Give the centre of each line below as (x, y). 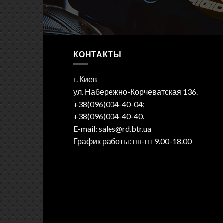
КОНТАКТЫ (98, 54)
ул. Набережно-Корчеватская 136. (135, 92)
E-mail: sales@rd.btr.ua (112, 129)
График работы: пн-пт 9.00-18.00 (132, 141)
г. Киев (85, 79)
